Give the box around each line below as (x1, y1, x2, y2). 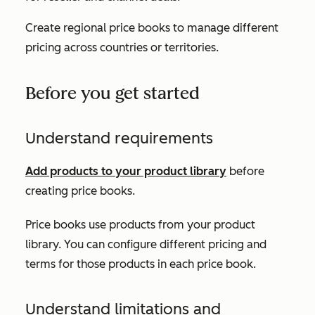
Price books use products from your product (25, 218, 255, 231)
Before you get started (25, 83, 200, 103)
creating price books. (25, 184, 135, 198)
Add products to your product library (25, 165, 226, 178)
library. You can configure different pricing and (25, 238, 266, 251)
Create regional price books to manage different (25, 21, 278, 34)
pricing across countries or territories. (25, 41, 219, 54)
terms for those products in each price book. (25, 257, 256, 271)
